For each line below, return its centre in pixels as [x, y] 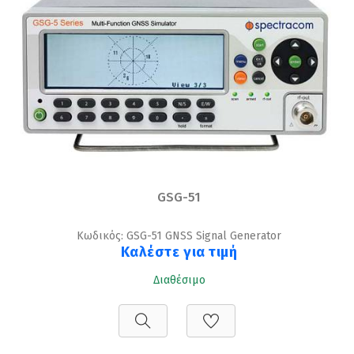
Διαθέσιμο [179, 280]
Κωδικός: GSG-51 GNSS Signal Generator [179, 236]
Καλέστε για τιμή [179, 252]
